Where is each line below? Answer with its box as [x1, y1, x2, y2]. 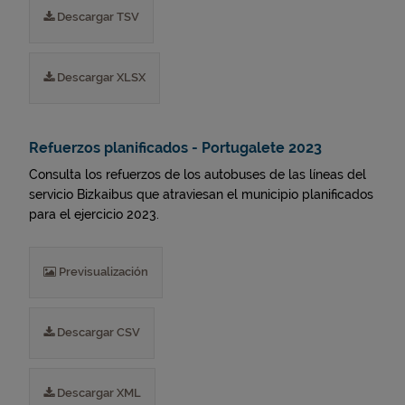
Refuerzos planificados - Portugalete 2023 [29, 139, 322, 156]
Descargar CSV [54, 325, 140, 339]
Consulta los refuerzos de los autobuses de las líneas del [29, 167, 366, 182]
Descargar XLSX [54, 71, 146, 84]
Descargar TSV [54, 10, 139, 24]
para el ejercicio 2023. [29, 207, 159, 221]
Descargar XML [54, 386, 141, 400]
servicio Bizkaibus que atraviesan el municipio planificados [29, 187, 373, 202]
